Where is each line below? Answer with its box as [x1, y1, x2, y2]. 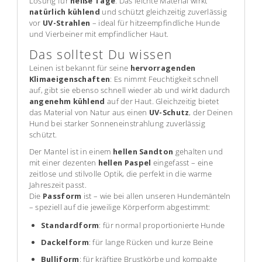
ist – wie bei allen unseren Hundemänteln [81, 190, 231, 201]
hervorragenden [130, 62, 196, 73]
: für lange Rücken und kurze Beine [88, 237, 213, 248]
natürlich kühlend [29, 6, 100, 17]
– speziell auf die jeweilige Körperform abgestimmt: [29, 201, 211, 212]
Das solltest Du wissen [29, 45, 173, 63]
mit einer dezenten [29, 157, 98, 168]
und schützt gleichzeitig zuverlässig [99, 6, 227, 17]
